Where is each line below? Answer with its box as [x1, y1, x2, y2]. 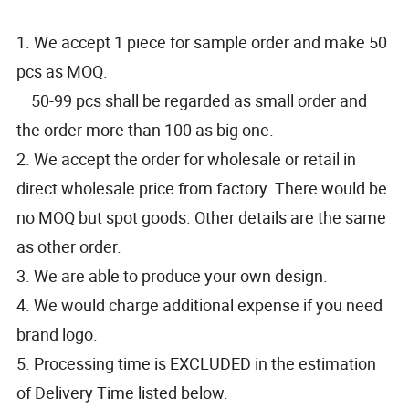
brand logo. [16, 322, 106, 345]
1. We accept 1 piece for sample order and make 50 [16, 30, 388, 53]
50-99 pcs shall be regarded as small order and [16, 89, 368, 111]
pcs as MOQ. [16, 59, 112, 82]
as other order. [16, 235, 130, 257]
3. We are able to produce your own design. [16, 264, 343, 287]
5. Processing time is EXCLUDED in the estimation [16, 351, 377, 374]
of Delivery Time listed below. [16, 381, 229, 404]
